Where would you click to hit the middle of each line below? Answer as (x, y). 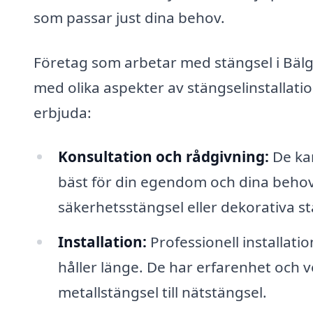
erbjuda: (63, 112)
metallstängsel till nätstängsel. (162, 292)
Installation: (102, 242)
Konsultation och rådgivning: (163, 157)
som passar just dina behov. (129, 17)
